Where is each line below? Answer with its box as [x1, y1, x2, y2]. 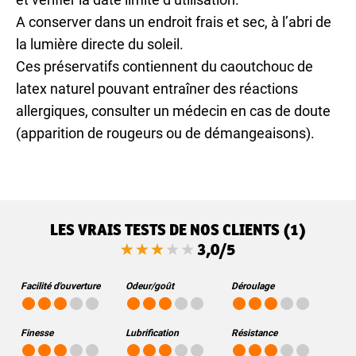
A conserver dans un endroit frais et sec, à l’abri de [16, 14, 331, 31]
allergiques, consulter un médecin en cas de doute [16, 103, 331, 120]
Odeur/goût [126, 281, 174, 292]
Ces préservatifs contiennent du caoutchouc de [16, 58, 313, 75]
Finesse [21, 327, 53, 339]
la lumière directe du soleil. [16, 36, 184, 53]
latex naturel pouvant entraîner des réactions [16, 80, 298, 98]
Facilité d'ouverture [21, 281, 100, 292]
